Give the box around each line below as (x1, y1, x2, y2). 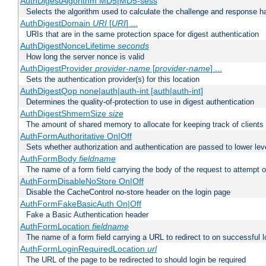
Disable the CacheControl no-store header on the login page (26, 188, 230, 197)
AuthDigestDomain (20, 18, 93, 28)
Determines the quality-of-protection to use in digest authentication (26, 97, 254, 107)
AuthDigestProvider (20, 64, 95, 74)
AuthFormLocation (20, 221, 92, 232)
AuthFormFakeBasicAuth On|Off (20, 199, 141, 209)
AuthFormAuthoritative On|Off (20, 131, 132, 141)
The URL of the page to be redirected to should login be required (26, 255, 246, 265)
